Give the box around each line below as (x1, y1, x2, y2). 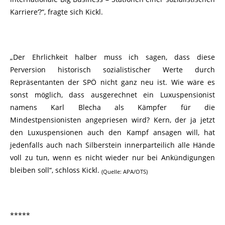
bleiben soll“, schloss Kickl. (10, 165, 101, 175)
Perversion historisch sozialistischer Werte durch (10, 64, 215, 74)
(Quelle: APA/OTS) (101, 168, 148, 176)
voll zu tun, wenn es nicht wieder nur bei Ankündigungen (10, 152, 215, 162)
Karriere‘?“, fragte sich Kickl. (10, 7, 103, 17)
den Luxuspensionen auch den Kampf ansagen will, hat (10, 127, 215, 137)
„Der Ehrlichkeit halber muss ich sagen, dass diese (10, 52, 215, 62)
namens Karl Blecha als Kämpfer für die (10, 102, 215, 112)
